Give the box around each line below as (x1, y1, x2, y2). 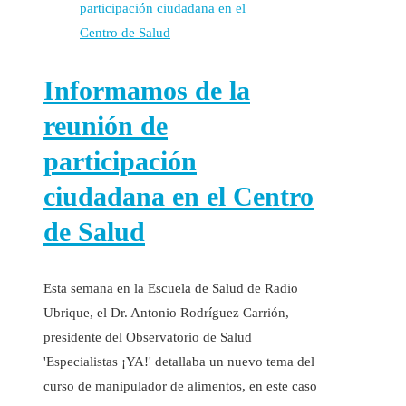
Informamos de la (43, 74, 250, 105)
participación (43, 145, 197, 176)
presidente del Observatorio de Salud (43, 329, 252, 344)
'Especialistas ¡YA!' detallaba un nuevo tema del (43, 353, 314, 369)
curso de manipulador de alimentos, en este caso (43, 378, 317, 393)
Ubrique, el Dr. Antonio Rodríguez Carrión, (43, 304, 289, 320)
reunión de (43, 110, 168, 140)
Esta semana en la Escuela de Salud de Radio (43, 280, 298, 295)
